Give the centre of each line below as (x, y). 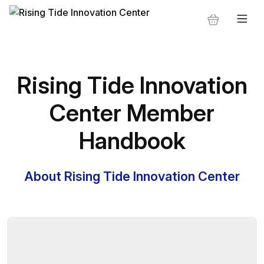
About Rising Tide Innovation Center (132, 176)
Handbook (132, 141)
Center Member (132, 113)
